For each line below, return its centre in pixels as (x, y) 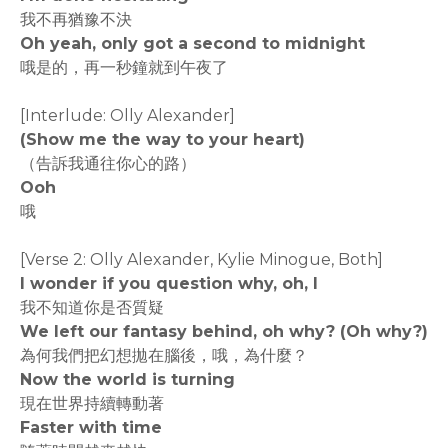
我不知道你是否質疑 (92, 308)
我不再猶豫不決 (76, 20)
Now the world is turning (127, 380)
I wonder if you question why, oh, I (169, 284)
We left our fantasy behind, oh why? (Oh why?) (224, 332)
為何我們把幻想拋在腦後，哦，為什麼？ (164, 356)
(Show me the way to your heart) (162, 140)
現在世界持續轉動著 (92, 404)
